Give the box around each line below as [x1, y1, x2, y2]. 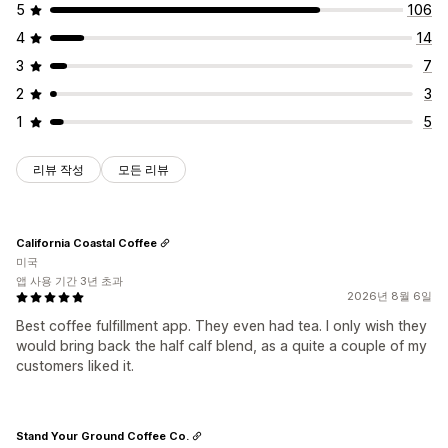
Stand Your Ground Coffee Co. [16, 428, 189, 443]
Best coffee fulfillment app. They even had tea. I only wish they [16, 317, 427, 335]
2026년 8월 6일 [347, 289, 432, 304]
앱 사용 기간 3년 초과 [16, 274, 123, 289]
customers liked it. [16, 357, 134, 375]
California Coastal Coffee [16, 235, 157, 250]
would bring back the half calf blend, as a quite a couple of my [16, 337, 427, 355]
